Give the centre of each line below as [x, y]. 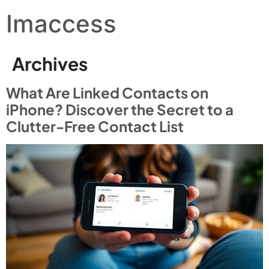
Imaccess [61, 24]
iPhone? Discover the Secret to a [120, 109]
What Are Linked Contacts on [107, 92]
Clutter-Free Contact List [95, 126]
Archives [50, 64]
